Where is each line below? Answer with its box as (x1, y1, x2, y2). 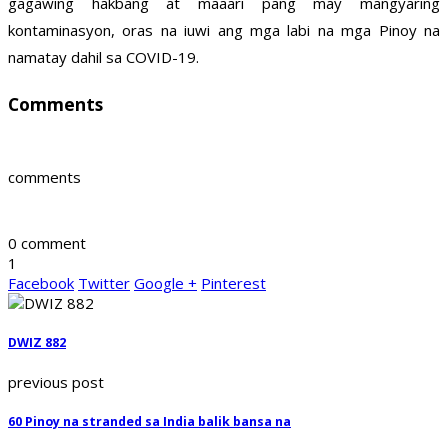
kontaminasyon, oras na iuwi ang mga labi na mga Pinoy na (8, 20, 440, 41)
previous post (8, 371, 104, 392)
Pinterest (201, 273, 266, 294)
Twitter (78, 273, 130, 294)
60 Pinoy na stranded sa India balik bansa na (8, 412, 291, 430)
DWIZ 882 (8, 334, 66, 352)
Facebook (8, 273, 74, 294)
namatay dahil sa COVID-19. (8, 47, 199, 68)
